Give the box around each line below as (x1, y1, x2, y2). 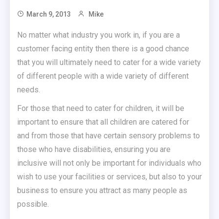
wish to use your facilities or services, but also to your (17, 172, 202, 181)
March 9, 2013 (26, 10, 71, 18)
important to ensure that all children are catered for (17, 117, 189, 127)
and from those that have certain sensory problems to (17, 131, 200, 140)
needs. (17, 85, 40, 94)
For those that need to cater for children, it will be (17, 104, 184, 113)
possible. (17, 199, 49, 209)
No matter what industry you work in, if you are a (17, 30, 180, 40)
